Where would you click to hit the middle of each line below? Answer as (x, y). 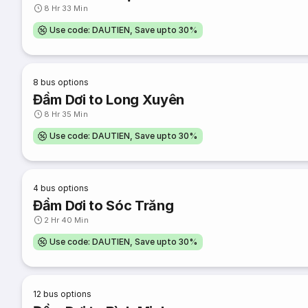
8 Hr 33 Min (66, 8)
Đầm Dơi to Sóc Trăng (103, 206)
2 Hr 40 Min (66, 220)
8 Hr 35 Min (66, 114)
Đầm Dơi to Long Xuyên (109, 100)
